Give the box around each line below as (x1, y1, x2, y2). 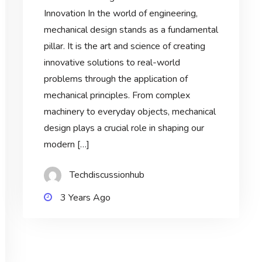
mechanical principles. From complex (43, 89, 190, 102)
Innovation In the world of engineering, (43, 7, 198, 20)
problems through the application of (43, 73, 188, 86)
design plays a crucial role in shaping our (43, 122, 204, 135)
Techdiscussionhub (69, 168, 144, 182)
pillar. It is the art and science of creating (43, 40, 205, 53)
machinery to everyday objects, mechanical (43, 105, 216, 119)
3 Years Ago (60, 191, 111, 205)
